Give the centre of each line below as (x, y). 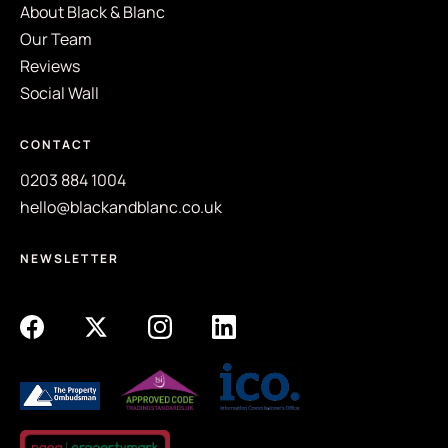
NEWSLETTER (69, 258)
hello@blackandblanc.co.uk (121, 207)
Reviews (50, 66)
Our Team (56, 39)
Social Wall (59, 93)
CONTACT (56, 144)
